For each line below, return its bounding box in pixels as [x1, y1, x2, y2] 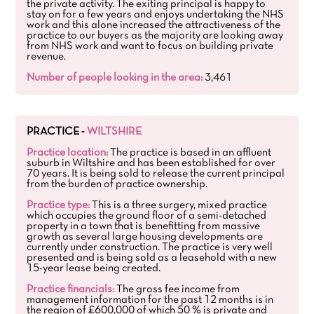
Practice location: [27, 148, 109, 158]
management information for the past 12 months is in [27, 295, 274, 305]
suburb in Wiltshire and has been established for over [27, 158, 276, 168]
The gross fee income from [114, 285, 240, 294]
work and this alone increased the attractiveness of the [27, 20, 281, 30]
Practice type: [27, 200, 90, 210]
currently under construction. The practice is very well [27, 243, 273, 252]
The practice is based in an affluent [108, 148, 272, 158]
